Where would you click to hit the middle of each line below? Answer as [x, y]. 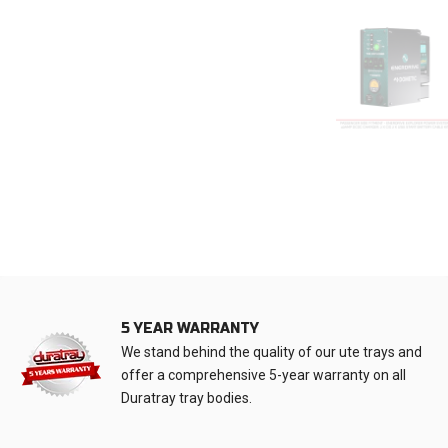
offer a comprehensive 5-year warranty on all [263, 375]
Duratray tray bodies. [186, 398]
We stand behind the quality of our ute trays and [271, 352]
